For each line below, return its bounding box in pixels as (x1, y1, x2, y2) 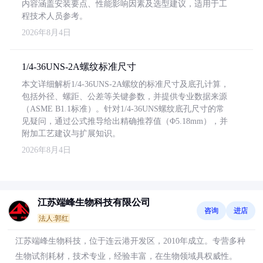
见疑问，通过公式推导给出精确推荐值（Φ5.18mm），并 (22, 117, 228, 126)
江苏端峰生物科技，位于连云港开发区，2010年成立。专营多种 (15, 237, 245, 245)
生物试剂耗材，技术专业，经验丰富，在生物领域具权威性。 (15, 252, 237, 261)
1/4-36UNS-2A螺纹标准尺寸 (22, 62, 136, 72)
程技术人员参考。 (22, 12, 87, 21)
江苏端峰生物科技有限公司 (38, 197, 150, 207)
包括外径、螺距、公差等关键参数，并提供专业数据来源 (22, 92, 227, 101)
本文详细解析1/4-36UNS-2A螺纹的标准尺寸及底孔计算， (22, 80, 229, 89)
